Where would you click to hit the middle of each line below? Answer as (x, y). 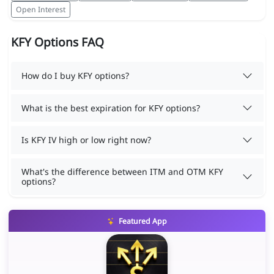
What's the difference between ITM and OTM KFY (122, 171)
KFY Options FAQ (57, 42)
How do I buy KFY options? (75, 76)
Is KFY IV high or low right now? (86, 140)
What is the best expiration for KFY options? (111, 108)
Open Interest (40, 9)
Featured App (142, 221)
